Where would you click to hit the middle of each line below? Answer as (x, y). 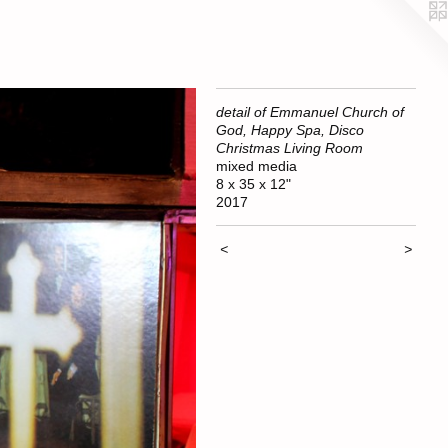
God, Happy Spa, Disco (290, 130)
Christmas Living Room (289, 148)
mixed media (256, 166)
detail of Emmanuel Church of (310, 112)
